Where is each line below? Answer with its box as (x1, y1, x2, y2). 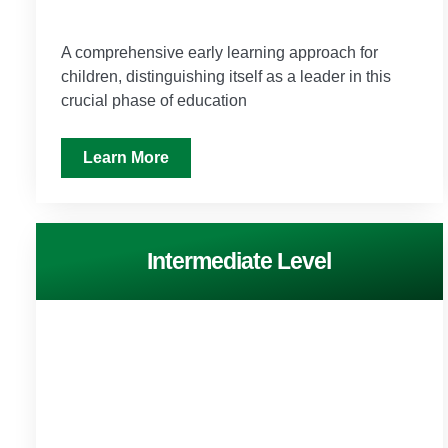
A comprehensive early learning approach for (61, 43, 378, 61)
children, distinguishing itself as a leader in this (61, 67, 391, 85)
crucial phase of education (61, 91, 247, 109)
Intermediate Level (147, 247, 332, 274)
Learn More (83, 148, 169, 166)
